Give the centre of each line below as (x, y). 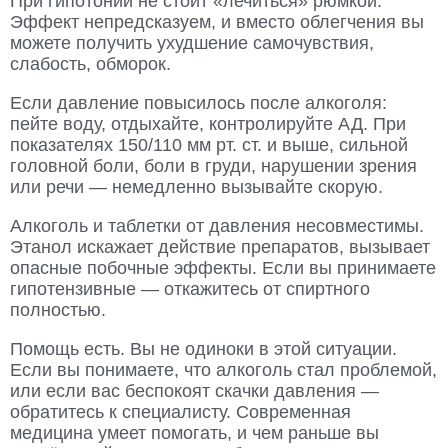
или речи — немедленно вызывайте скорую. (196, 187)
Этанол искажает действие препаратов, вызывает (220, 247)
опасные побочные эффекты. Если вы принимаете (223, 268)
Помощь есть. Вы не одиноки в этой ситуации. (203, 349)
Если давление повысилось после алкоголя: (198, 103)
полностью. (58, 310)
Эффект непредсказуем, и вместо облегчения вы (217, 22)
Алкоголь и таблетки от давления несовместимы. (217, 226)
